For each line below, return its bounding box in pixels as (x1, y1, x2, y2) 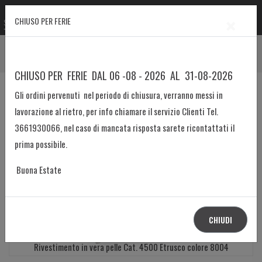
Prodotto (9, 39, 48, 54)
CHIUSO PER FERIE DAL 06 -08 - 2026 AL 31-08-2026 (15, 68, 233, 83)
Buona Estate (15, 163, 63, 176)
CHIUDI (209, 213, 232, 226)
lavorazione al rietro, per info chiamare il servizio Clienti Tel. (15, 105, 218, 118)
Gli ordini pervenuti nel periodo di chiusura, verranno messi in (15, 88, 223, 101)
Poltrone (36, 57, 64, 68)
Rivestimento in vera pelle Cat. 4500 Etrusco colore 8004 (33, 240, 229, 254)
